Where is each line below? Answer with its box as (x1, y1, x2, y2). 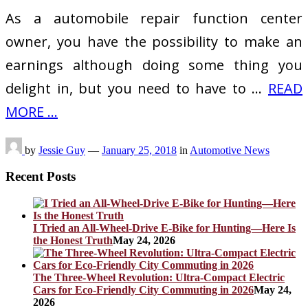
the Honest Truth (33, 234, 113, 246)
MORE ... (5, 102, 58, 121)
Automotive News (190, 144, 269, 156)
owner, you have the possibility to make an (5, 32, 302, 51)
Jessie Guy (38, 144, 85, 156)
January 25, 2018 (102, 144, 177, 156)
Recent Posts (5, 169, 76, 184)
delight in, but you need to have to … (5, 78, 268, 98)
